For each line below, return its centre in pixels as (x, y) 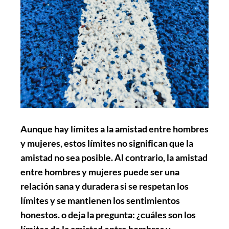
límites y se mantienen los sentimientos (100, 200)
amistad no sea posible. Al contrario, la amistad (114, 157)
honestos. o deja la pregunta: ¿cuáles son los (108, 214)
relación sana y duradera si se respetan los (105, 186)
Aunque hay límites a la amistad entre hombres (114, 129)
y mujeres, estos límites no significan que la (107, 143)
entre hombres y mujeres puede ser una (100, 171)
